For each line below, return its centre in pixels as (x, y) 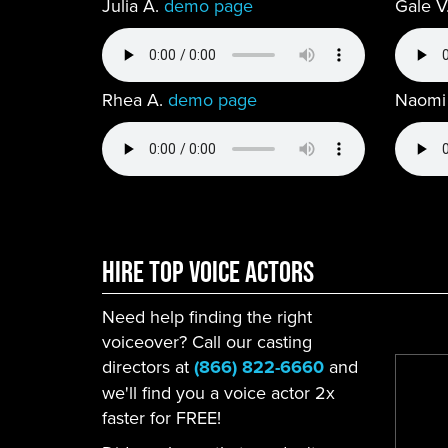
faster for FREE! (161, 417)
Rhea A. (135, 99)
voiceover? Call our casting (207, 341)
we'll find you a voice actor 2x (218, 392)
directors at (148, 366)
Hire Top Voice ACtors (208, 271)
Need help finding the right (207, 316)
